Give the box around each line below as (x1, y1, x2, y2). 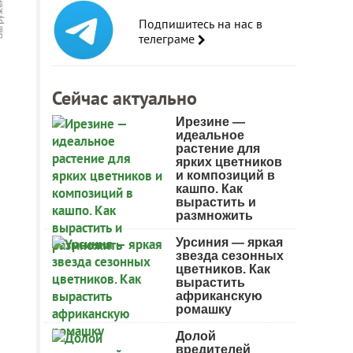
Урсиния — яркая (176, 236, 283, 249)
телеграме (139, 31, 198, 46)
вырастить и (176, 195, 256, 209)
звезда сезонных (176, 249, 284, 262)
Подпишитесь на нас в (139, 16, 262, 32)
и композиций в (176, 169, 275, 182)
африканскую (176, 289, 262, 303)
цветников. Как (176, 262, 270, 276)
